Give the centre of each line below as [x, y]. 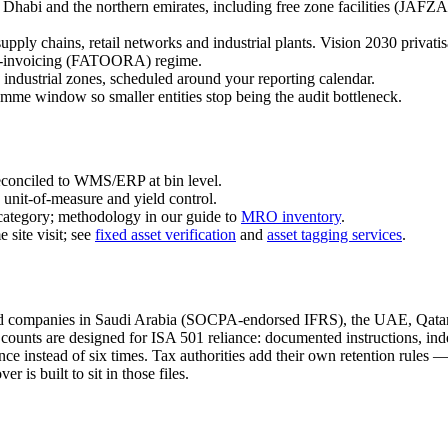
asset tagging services [334, 235]
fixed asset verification [165, 235]
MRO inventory [291, 217]
